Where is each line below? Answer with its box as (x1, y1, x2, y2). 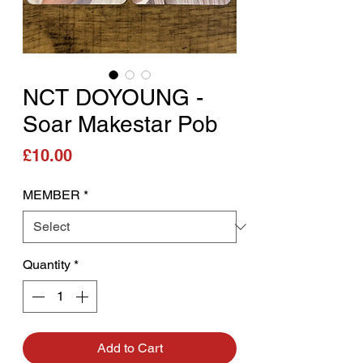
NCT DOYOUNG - (23, 83, 203, 110)
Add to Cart (96, 340, 163, 356)
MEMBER (23, 186, 80, 203)
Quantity (23, 256, 70, 272)
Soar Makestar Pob (23, 110, 218, 137)
